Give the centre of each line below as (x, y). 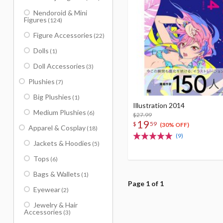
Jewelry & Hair (56, 205)
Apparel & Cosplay (57, 128)
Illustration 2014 (159, 105)
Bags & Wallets (57, 174)
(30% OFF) (174, 125)
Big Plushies (52, 97)
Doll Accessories (59, 66)
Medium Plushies (60, 112)
